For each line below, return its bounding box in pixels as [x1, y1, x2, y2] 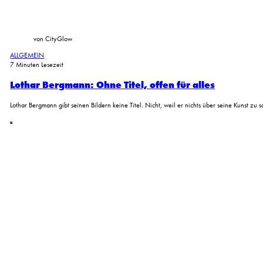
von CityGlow [33, 33, 73, 43]
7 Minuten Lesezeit [10, 59, 64, 69]
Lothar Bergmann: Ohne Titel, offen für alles [10, 79, 215, 91]
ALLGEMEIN [10, 50, 45, 60]
